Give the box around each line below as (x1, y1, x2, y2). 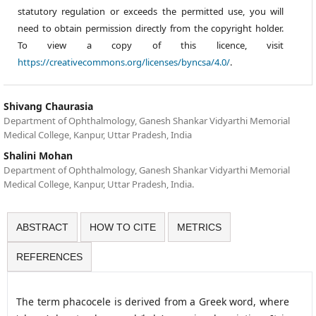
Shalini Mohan (3, 149, 73, 163)
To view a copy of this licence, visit (17, 39, 284, 51)
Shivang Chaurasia (3, 99, 93, 114)
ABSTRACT (16, 221, 68, 233)
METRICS (176, 221, 221, 233)
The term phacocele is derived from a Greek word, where (16, 295, 290, 309)
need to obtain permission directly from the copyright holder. (17, 22, 284, 35)
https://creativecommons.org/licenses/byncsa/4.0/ (17, 56, 230, 68)
